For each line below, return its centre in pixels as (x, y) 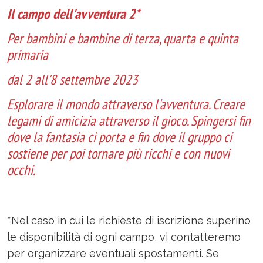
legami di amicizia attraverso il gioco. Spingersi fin (129, 121)
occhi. (21, 170)
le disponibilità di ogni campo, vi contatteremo (124, 237)
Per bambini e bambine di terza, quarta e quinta (123, 38)
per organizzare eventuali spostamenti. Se (113, 253)
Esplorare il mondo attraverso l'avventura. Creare (126, 104)
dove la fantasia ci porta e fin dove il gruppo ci (119, 137)
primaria (28, 55)
